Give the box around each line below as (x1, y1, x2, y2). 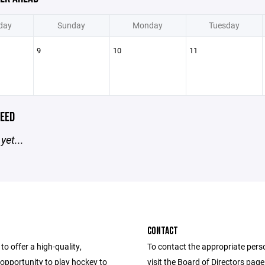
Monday (132, 20, 163, 31)
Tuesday (208, 20, 240, 31)
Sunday (57, 20, 85, 31)
